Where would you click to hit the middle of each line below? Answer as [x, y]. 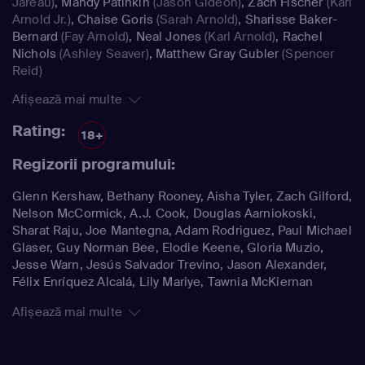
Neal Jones [169, 37]
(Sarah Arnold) [196, 20]
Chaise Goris [116, 20]
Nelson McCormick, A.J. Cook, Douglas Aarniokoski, [164, 214]
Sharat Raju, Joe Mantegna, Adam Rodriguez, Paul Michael [182, 231]
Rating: [39, 132]
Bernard [35, 37]
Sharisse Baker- [291, 20]
